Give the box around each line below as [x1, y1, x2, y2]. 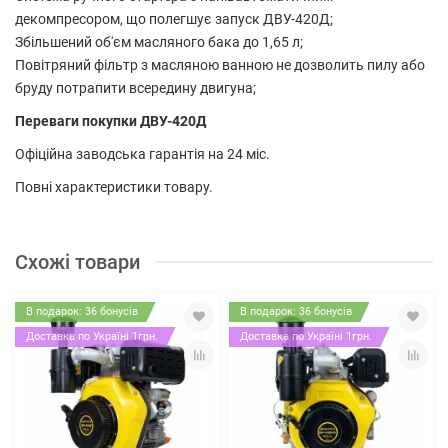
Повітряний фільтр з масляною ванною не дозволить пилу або [15, 56, 425, 73]
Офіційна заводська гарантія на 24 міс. [15, 145, 270, 162]
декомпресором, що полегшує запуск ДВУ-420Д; [15, 10, 333, 27]
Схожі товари [15, 250, 140, 274]
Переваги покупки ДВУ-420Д [15, 112, 206, 129]
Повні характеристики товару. [15, 178, 213, 195]
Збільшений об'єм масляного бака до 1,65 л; [15, 33, 303, 50]
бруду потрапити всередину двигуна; [15, 79, 256, 96]
